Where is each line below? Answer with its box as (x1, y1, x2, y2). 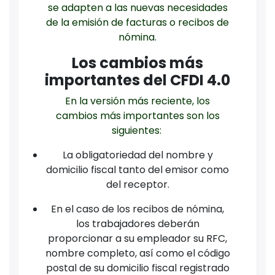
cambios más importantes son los (55, 109, 220, 123)
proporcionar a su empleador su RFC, (48, 231, 227, 246)
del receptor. (106, 177, 169, 192)
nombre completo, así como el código (45, 246, 230, 261)
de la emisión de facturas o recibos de (46, 15, 229, 30)
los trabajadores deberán (76, 217, 199, 231)
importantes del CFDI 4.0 (45, 70, 230, 91)
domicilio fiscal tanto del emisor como (46, 163, 229, 177)
